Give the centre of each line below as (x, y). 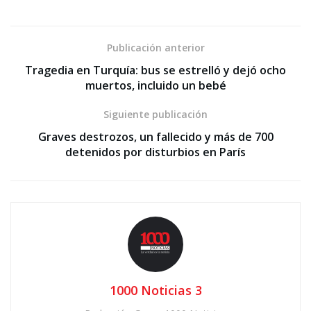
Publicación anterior (155, 47)
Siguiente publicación (155, 114)
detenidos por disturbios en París (155, 152)
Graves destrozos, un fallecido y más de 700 (155, 136)
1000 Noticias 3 (155, 290)
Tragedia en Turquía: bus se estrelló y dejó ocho (155, 70)
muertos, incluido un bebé (155, 85)
